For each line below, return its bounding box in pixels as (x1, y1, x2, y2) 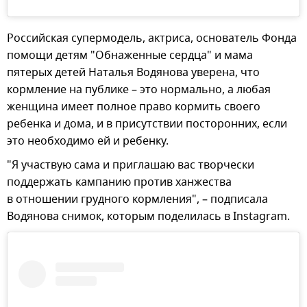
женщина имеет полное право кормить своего (7, 98, 260, 115)
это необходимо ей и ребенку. (7, 132, 169, 149)
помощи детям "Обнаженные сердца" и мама (7, 47, 253, 64)
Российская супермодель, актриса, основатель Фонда (7, 29, 297, 47)
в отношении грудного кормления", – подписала (7, 191, 268, 208)
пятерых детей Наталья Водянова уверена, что (7, 64, 260, 81)
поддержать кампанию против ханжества (7, 173, 232, 191)
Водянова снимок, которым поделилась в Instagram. (7, 208, 290, 225)
